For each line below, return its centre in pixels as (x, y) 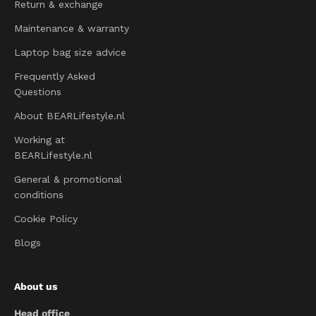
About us (36, 286)
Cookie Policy (46, 219)
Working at (39, 140)
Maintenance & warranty (72, 28)
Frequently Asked (55, 76)
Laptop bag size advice (70, 52)
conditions (39, 195)
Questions (38, 92)
